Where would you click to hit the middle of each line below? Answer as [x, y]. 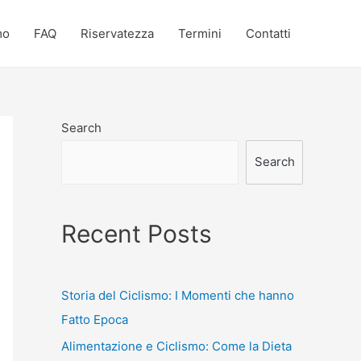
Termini [200, 33]
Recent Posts [137, 233]
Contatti [268, 33]
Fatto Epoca [95, 319]
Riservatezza [117, 33]
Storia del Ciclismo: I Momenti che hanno [178, 295]
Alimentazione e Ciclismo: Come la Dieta [176, 346]
